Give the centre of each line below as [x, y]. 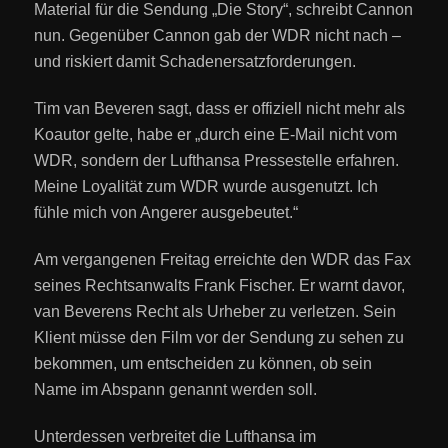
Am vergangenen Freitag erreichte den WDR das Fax [223, 260]
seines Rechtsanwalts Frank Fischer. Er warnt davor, [220, 286]
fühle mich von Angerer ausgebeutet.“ [166, 213]
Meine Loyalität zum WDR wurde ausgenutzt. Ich [206, 187]
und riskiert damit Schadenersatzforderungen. [195, 61]
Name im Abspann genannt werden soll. [176, 390]
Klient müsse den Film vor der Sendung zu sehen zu [219, 338]
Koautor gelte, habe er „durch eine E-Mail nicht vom [216, 135]
